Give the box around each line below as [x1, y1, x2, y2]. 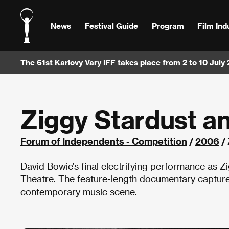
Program [151, 20, 184, 30]
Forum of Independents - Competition [20, 135, 187, 146]
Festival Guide [84, 20, 138, 30]
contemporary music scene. [20, 186, 137, 197]
